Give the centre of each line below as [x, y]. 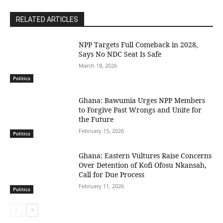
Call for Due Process [112, 175]
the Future [96, 119]
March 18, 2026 [98, 65]
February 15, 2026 [102, 130]
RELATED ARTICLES [47, 19]
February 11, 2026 [102, 186]
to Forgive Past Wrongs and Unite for [140, 110]
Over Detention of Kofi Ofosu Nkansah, [143, 165]
